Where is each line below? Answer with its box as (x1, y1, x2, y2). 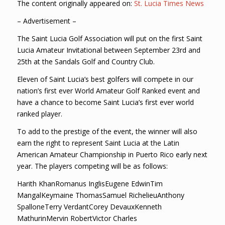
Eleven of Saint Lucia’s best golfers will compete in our (17, 74, 193, 84)
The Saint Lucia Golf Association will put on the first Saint (17, 34, 202, 44)
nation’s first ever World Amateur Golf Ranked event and (17, 85, 200, 95)
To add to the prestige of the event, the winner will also (17, 126, 197, 136)
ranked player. (17, 108, 62, 119)
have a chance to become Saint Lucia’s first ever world (17, 97, 194, 107)
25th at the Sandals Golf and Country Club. (17, 57, 155, 67)
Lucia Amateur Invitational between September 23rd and (17, 45, 200, 55)
